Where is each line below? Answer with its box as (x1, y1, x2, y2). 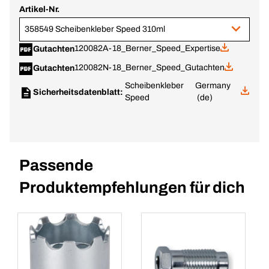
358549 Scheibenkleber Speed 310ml (25, 25, 165, 34)
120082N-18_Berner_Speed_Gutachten (74, 63, 225, 72)
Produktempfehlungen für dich (19, 179, 245, 196)
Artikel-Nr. (19, 5, 59, 14)
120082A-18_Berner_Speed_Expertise (74, 44, 220, 53)
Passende (19, 157, 93, 174)
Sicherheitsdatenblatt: (33, 88, 125, 97)
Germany (195, 81, 231, 90)
